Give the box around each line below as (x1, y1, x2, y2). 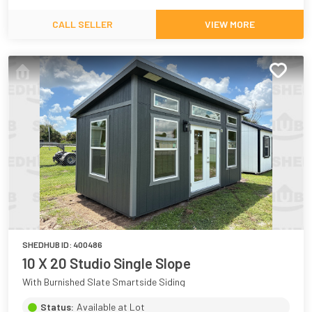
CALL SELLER (52, 18, 113, 31)
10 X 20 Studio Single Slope (22, 254, 191, 272)
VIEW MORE (205, 18, 255, 31)
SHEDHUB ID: (22, 240, 73, 250)
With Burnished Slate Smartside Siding (22, 276, 185, 288)
